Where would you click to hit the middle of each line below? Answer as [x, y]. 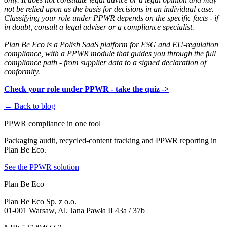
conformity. [22, 72]
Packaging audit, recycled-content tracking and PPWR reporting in [110, 141]
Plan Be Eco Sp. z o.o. [40, 202]
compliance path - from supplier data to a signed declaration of [105, 63]
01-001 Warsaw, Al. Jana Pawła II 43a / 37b [74, 211]
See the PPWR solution [42, 167]
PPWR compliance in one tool [52, 124]
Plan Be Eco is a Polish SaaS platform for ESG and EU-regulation [111, 45]
